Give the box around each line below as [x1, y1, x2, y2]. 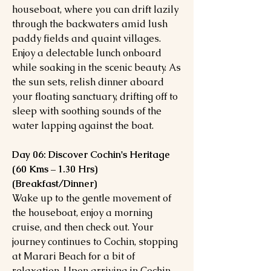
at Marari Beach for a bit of [12, 250, 135, 263]
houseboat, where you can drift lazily [12, 3, 178, 16]
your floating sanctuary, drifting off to [12, 90, 178, 103]
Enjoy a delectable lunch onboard [12, 47, 162, 59]
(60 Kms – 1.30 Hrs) [12, 163, 97, 175]
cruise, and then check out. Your [12, 221, 154, 233]
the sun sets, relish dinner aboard [12, 76, 164, 88]
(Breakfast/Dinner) [12, 177, 97, 190]
